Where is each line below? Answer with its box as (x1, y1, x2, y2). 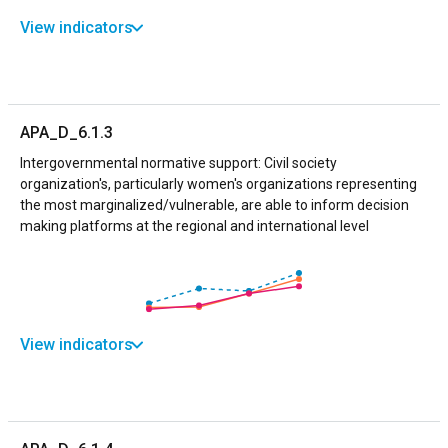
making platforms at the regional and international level (20, 217, 369, 234)
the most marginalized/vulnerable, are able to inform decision (20, 196, 409, 213)
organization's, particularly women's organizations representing (20, 175, 417, 192)
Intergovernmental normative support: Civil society (20, 154, 337, 171)
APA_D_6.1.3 (20, 122, 113, 142)
